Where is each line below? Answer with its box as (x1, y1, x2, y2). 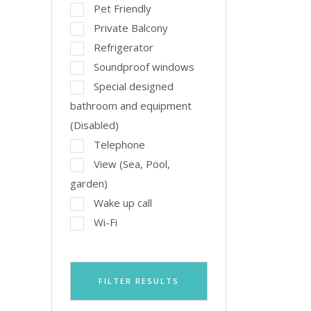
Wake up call (93, 196, 152, 210)
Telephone (93, 137, 145, 151)
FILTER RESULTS (98, 276, 179, 286)
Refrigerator (93, 40, 153, 54)
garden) (69, 176, 108, 190)
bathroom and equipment (69, 99, 192, 112)
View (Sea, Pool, (93, 157, 170, 171)
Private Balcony (93, 21, 168, 35)
